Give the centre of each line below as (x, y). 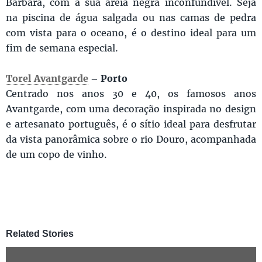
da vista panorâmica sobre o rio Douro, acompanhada (131, 139)
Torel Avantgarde (47, 78)
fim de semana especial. (63, 48)
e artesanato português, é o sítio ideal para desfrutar (131, 124)
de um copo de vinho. (56, 154)
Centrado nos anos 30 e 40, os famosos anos (131, 94)
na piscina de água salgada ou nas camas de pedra (131, 18)
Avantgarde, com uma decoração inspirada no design (131, 109)
